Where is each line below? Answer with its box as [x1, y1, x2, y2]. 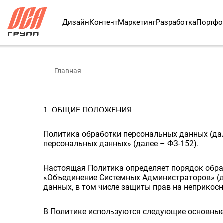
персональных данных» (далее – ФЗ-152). [43, 138, 199, 148]
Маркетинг [118, 18, 156, 27]
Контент [89, 18, 118, 27]
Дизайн [62, 18, 89, 27]
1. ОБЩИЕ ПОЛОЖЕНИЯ [43, 105, 132, 114]
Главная [54, 66, 82, 75]
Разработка [156, 18, 196, 27]
